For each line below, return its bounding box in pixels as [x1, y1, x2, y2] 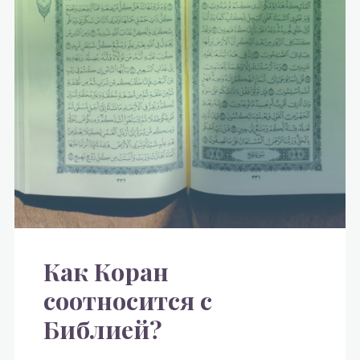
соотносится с [43, 284, 212, 317]
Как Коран [43, 255, 169, 288]
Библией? [43, 313, 162, 346]
